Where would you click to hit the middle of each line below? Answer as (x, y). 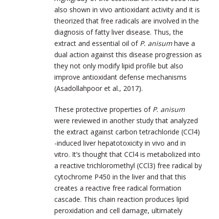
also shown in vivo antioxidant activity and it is (127, 9)
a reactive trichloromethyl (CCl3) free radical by (128, 165)
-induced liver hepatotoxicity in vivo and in (120, 143)
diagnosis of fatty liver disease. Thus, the (119, 32)
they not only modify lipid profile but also (119, 66)
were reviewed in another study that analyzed (126, 120)
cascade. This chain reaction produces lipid (121, 199)
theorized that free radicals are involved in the (127, 21)
